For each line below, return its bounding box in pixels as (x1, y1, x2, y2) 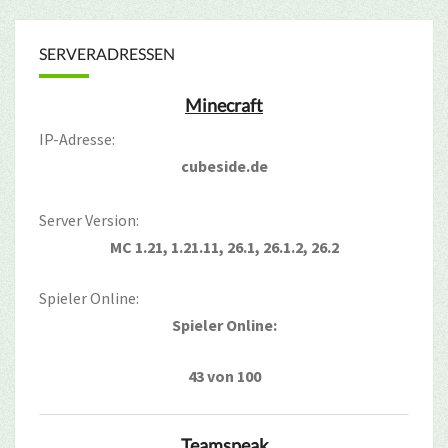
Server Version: (39, 209, 139, 230)
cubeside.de (180, 155, 268, 176)
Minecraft (185, 93, 263, 116)
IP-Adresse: (39, 128, 115, 149)
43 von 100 (187, 365, 261, 386)
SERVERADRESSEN (39, 43, 175, 63)
